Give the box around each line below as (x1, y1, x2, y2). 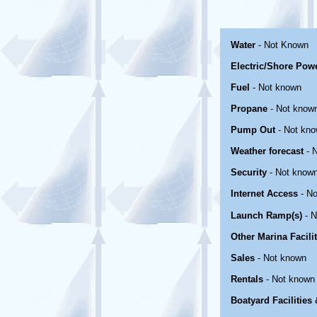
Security (231, 167, 267, 178)
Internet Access (231, 188, 298, 199)
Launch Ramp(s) (231, 210, 302, 221)
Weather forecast (231, 146, 304, 156)
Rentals (231, 274, 263, 284)
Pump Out (231, 125, 275, 135)
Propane (231, 103, 267, 114)
